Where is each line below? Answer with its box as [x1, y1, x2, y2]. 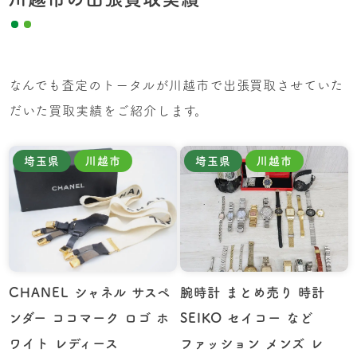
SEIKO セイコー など [180, 311, 313, 324]
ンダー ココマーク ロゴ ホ [9, 311, 170, 324]
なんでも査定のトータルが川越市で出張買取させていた [9, 79, 344, 92]
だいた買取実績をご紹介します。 [9, 104, 208, 118]
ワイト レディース [9, 336, 119, 350]
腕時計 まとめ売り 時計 [180, 285, 325, 299]
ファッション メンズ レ [180, 336, 324, 350]
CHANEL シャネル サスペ [9, 285, 171, 299]
